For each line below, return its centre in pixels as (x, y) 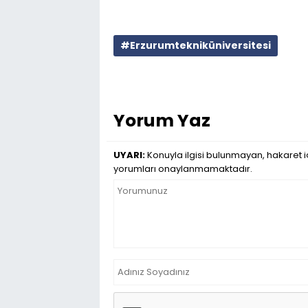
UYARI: (129, 155)
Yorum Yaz (162, 121)
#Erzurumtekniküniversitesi (196, 45)
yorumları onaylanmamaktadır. (183, 169)
